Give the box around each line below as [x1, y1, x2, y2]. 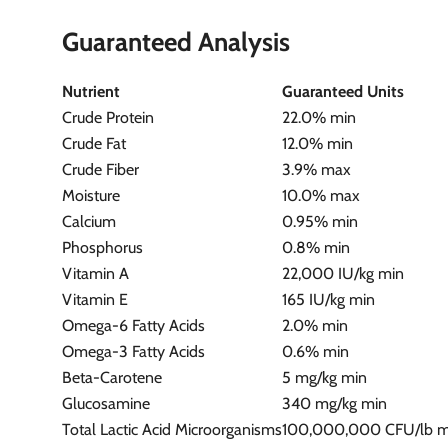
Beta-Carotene [62, 367, 163, 387]
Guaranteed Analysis [62, 25, 291, 58]
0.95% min [282, 211, 359, 231]
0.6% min [282, 341, 350, 361]
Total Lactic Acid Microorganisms [62, 419, 283, 439]
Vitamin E [62, 289, 129, 309]
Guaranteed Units [282, 81, 405, 101]
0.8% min [282, 237, 351, 257]
